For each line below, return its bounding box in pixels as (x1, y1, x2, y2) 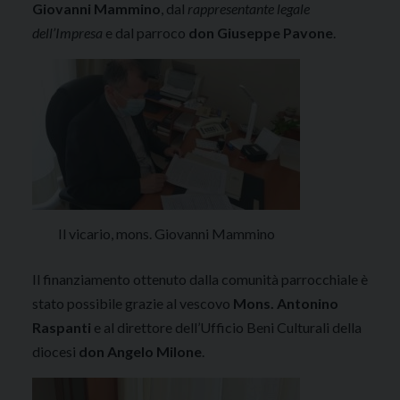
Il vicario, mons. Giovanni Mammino (57, 224, 275, 242)
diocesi (32, 342, 79, 360)
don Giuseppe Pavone (188, 24, 333, 41)
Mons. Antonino (233, 294, 338, 312)
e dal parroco (103, 24, 188, 41)
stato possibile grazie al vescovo (32, 294, 233, 312)
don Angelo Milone (79, 342, 202, 360)
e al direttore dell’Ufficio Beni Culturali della (94, 318, 362, 336)
